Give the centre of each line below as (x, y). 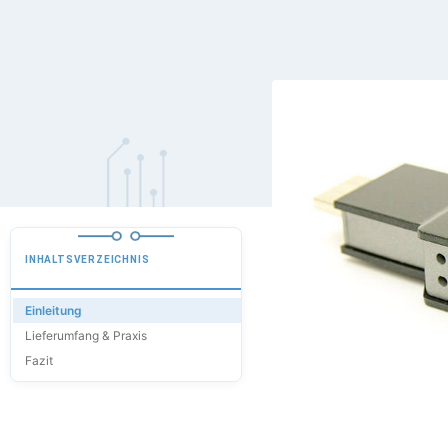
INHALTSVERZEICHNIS (87, 259)
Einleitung (53, 310)
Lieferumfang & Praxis (86, 335)
